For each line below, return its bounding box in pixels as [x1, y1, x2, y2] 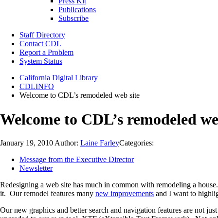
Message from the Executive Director [19, 155, 134, 164]
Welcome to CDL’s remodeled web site [19, 91, 140, 100]
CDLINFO [19, 82, 54, 91]
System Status [19, 57, 62, 66]
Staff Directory [19, 31, 65, 39]
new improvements [95, 189, 154, 198]
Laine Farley [80, 139, 119, 147]
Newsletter [19, 164, 53, 173]
